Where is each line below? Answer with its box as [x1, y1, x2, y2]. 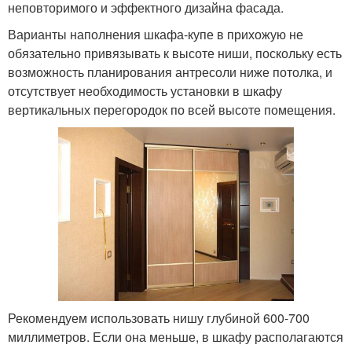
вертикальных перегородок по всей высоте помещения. [8, 101, 335, 119]
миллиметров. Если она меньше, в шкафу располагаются [8, 328, 343, 346]
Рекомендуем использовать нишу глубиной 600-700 [8, 309, 310, 328]
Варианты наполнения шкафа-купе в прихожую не [8, 25, 303, 43]
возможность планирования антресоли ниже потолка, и [8, 63, 332, 81]
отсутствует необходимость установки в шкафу [8, 82, 282, 100]
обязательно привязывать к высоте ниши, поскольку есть [8, 44, 342, 62]
